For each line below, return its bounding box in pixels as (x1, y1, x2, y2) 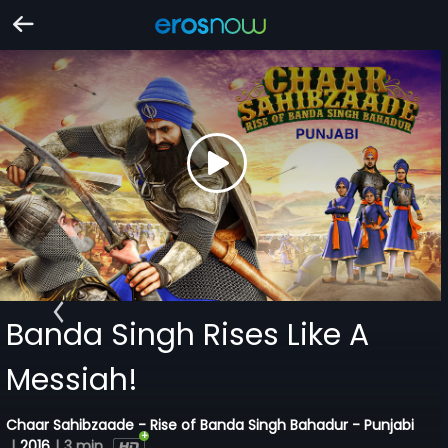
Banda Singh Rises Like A (6, 313, 370, 356)
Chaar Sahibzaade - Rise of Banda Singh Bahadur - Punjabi (6, 414, 415, 435)
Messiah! (6, 358, 139, 401)
